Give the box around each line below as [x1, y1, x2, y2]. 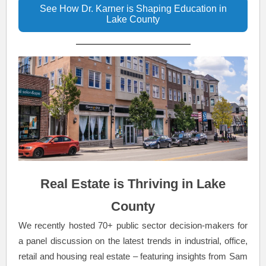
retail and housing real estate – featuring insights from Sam [18, 251, 248, 261]
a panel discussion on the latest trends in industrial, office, [18, 236, 248, 246]
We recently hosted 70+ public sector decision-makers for [18, 220, 248, 230]
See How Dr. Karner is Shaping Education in [39, 4, 227, 14]
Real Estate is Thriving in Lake [40, 176, 226, 191]
